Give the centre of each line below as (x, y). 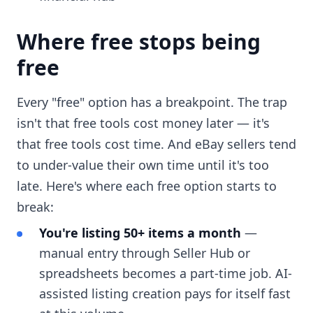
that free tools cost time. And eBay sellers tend (156, 144)
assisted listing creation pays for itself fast (165, 294)
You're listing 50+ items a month (140, 233)
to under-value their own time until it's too (143, 165)
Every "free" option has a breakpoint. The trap (152, 102)
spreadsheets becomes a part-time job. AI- (166, 274)
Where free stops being (139, 42)
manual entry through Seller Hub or (145, 253)
